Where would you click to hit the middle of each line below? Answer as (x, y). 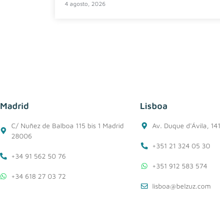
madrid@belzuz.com (42, 196)
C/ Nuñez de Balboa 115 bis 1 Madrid (67, 126)
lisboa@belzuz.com (181, 186)
